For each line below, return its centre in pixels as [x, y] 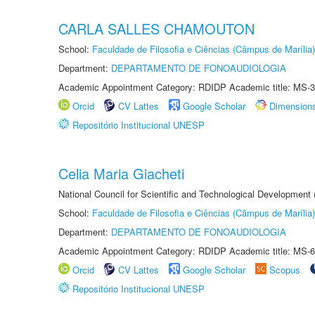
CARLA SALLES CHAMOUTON [156, 28]
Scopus [285, 270]
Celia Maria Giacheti [121, 173]
